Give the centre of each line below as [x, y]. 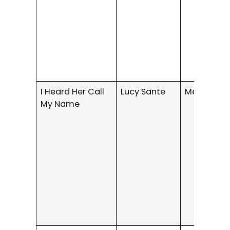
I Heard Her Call [73, 91]
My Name [62, 104]
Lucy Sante [143, 91]
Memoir [201, 91]
